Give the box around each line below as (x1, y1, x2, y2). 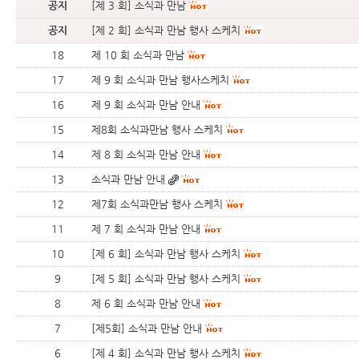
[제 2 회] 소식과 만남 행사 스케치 (91, 24, 240, 36)
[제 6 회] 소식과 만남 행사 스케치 (91, 248, 240, 260)
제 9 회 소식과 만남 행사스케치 (91, 74, 229, 86)
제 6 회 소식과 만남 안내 (91, 297, 200, 309)
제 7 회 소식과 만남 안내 (91, 223, 200, 235)
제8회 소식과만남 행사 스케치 (91, 123, 223, 135)
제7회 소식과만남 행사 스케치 (91, 198, 223, 210)
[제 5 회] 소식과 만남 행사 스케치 (91, 272, 240, 284)
